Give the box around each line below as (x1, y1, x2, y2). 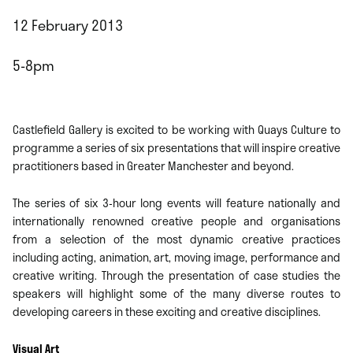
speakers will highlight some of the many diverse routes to (13, 284, 340, 302)
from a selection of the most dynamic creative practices (13, 230, 340, 247)
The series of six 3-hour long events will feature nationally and (13, 194, 340, 211)
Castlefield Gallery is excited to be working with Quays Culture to (13, 121, 340, 138)
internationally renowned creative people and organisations (13, 212, 340, 229)
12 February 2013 (13, 13, 123, 36)
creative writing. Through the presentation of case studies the (13, 266, 340, 284)
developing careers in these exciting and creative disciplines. (13, 303, 321, 320)
